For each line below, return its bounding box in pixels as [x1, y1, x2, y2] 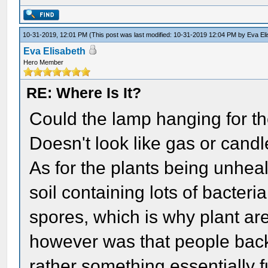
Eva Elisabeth [23, 46, 86, 56]
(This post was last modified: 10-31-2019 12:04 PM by [89, 31, 248, 38]
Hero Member [23, 59, 64, 66]
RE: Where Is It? [26, 84, 142, 101]
